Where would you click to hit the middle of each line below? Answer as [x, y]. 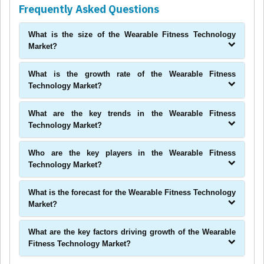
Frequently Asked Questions [89, 9]
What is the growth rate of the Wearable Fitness [132, 74]
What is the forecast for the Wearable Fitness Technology [132, 193]
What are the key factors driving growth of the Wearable [132, 232]
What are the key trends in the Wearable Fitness [132, 114]
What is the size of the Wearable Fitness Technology [132, 35]
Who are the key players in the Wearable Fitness [132, 153]
